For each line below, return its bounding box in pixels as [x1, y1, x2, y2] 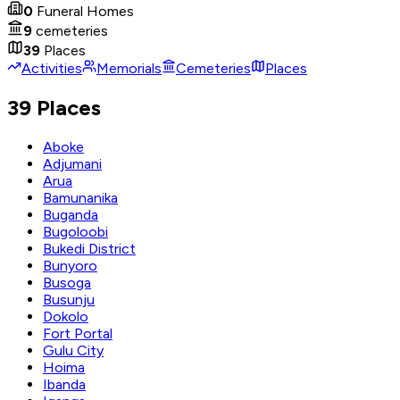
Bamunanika [43, 188, 118, 206]
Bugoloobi [43, 222, 108, 240]
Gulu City [43, 341, 104, 359]
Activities [21, 59, 82, 77]
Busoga [43, 273, 91, 291]
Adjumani [43, 154, 102, 172]
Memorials [96, 59, 162, 77]
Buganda [43, 205, 98, 223]
